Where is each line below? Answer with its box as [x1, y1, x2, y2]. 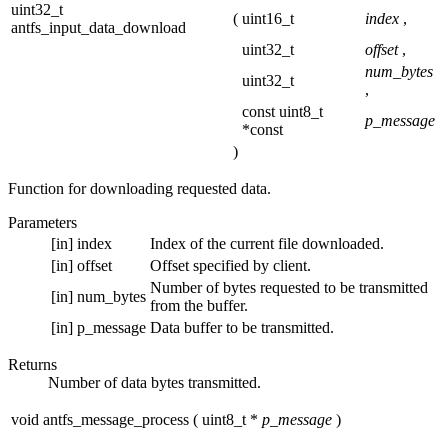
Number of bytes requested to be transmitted [150, 279, 428, 297]
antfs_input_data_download [11, 19, 186, 37]
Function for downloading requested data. [8, 180, 271, 198]
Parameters [8, 214, 77, 232]
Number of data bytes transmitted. [48, 374, 261, 392]
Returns [8, 356, 57, 374]
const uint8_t [242, 103, 323, 121]
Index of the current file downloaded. [150, 235, 384, 253]
